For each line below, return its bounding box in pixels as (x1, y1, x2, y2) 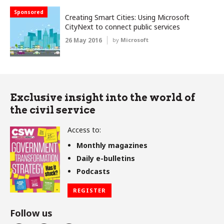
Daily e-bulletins (76, 153, 135, 163)
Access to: (67, 125, 101, 135)
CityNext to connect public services (65, 22, 180, 32)
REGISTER (73, 186, 106, 194)
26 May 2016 (65, 36, 102, 45)
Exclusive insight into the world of (10, 91, 195, 104)
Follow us (10, 207, 52, 219)
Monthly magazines (76, 140, 147, 150)
